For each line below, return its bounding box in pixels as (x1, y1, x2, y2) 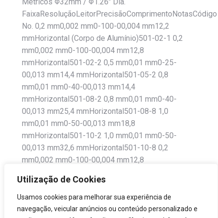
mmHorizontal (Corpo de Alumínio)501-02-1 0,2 (22, 34, 183, 43)
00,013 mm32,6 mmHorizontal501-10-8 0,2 (22, 143, 168, 152)
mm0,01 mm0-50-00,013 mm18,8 (22, 119, 135, 128)
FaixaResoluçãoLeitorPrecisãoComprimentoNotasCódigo (22, 9, 217, 18)
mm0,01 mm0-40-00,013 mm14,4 (22, 82, 135, 91)
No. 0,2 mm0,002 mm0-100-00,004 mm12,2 (22, 21, 169, 31)
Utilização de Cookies (17, 174, 106, 184)
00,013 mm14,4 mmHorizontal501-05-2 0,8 (22, 70, 168, 79)
